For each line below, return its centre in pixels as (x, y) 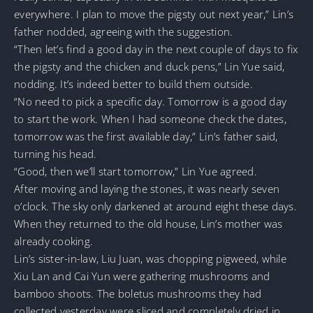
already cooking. (54, 241)
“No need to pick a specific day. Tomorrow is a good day (151, 101)
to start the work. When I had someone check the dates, (150, 118)
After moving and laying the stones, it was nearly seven (147, 188)
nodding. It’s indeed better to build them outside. (133, 83)
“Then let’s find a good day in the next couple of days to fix (156, 49)
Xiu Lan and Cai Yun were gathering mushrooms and (142, 276)
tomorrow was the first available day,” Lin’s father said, (146, 136)
